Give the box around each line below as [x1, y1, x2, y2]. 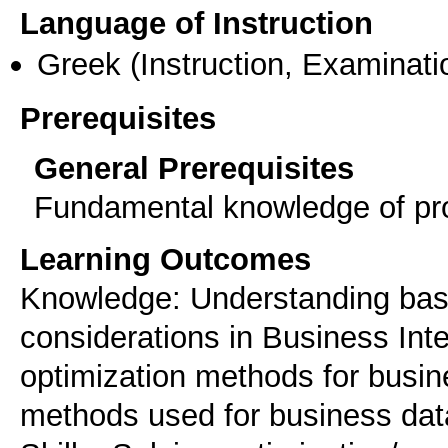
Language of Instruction [20, 5, 373, 42]
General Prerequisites [34, 149, 354, 186]
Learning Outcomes [20, 240, 311, 277]
